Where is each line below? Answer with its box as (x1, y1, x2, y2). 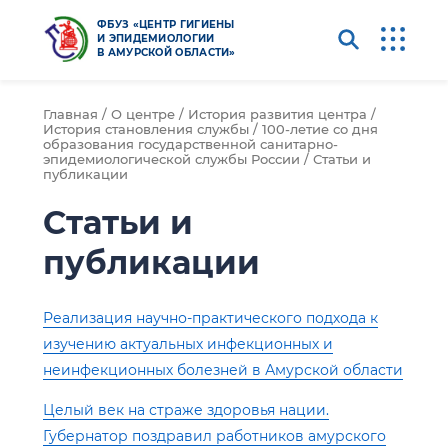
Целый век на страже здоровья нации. (43, 400, 329, 419)
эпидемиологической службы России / (43, 151, 313, 167)
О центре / (111, 106, 188, 122)
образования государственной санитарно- (43, 136, 338, 152)
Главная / (43, 106, 111, 122)
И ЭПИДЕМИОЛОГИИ (97, 32, 215, 45)
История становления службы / (43, 121, 262, 137)
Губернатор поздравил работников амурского (43, 426, 386, 445)
